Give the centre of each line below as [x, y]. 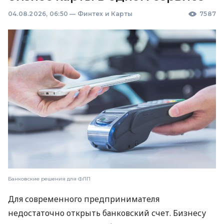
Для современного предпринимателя [84, 199]
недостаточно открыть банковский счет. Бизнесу [107, 213]
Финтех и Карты [105, 14]
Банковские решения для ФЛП [49, 178]
